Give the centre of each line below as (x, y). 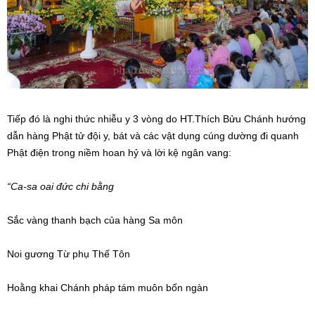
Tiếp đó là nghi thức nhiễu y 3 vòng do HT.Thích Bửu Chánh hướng (156, 118)
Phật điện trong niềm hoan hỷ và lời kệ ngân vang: (119, 152)
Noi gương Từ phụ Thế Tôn (69, 253)
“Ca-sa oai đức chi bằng (60, 186)
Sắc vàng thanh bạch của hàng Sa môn (95, 220)
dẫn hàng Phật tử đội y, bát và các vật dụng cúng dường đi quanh (153, 135)
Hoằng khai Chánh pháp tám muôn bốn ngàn (108, 287)
